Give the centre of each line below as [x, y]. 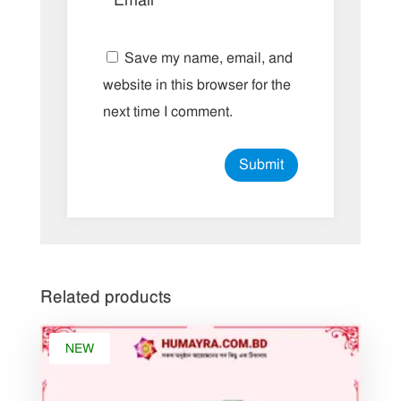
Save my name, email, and [208, 59]
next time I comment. [167, 112]
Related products [106, 297]
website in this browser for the [196, 85]
